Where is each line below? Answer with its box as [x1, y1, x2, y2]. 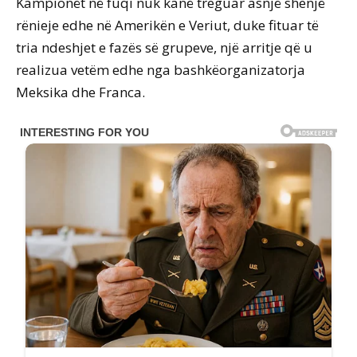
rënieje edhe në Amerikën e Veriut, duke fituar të [16, 16, 319, 35]
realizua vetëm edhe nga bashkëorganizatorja [16, 61, 305, 80]
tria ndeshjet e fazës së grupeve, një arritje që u [16, 38, 312, 57]
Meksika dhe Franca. [16, 83, 145, 102]
